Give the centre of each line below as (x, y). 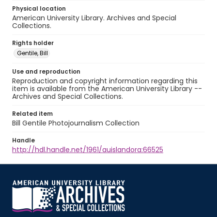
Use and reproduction (46, 71)
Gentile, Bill (32, 53)
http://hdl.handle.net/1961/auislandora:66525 (88, 150)
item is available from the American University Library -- (107, 89)
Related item (32, 114)
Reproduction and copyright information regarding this (105, 81)
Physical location (39, 8)
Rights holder (33, 43)
